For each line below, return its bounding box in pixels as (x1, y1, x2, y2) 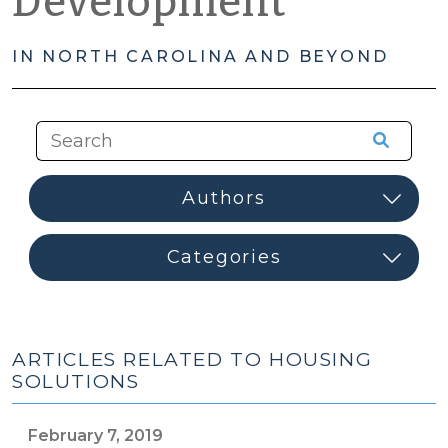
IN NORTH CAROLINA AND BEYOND (12, 47, 389, 66)
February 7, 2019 (28, 426, 163, 445)
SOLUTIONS (12, 370, 140, 393)
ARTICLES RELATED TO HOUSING (12, 348, 373, 371)
